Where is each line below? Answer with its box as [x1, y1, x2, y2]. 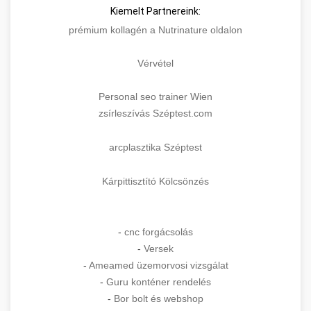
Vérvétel [137, 58, 174, 69]
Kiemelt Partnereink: [110, 6, 201, 17]
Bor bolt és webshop [114, 293, 203, 305]
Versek [144, 243, 174, 255]
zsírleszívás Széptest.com [99, 108, 212, 119]
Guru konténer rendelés [106, 276, 211, 288]
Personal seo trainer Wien [99, 91, 212, 103]
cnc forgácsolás [124, 226, 193, 238]
